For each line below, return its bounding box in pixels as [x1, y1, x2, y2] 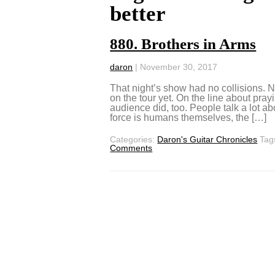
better [110, 1, 166, 26]
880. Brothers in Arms [110, 35, 257, 52]
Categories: [110, 134, 158, 144]
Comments [110, 142, 153, 153]
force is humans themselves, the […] [110, 112, 267, 123]
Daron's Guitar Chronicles [157, 134, 258, 144]
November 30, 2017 [140, 61, 218, 72]
